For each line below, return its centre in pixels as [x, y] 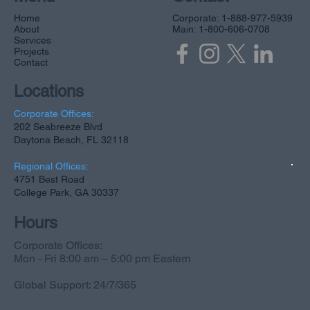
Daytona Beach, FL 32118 [71, 140]
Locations [49, 91]
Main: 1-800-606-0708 [221, 29]
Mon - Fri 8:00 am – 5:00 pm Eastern [102, 259]
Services [33, 40]
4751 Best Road [49, 180]
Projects [31, 52]
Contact [31, 63]
